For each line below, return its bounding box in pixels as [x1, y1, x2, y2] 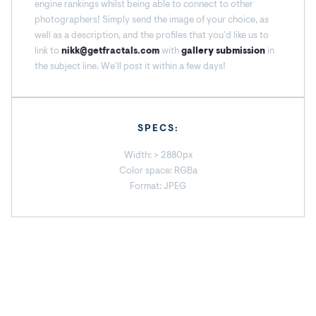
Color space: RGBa [119, 164, 197, 176]
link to [35, 44, 61, 56]
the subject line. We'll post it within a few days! [35, 60, 226, 72]
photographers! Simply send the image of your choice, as [35, 13, 269, 25]
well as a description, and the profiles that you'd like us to [35, 29, 269, 41]
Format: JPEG [130, 180, 186, 192]
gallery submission [181, 44, 265, 56]
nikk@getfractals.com [61, 44, 159, 56]
